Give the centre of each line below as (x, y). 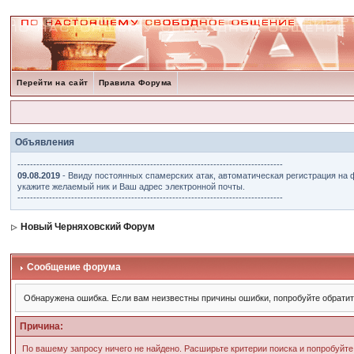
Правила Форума (135, 83)
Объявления (45, 142)
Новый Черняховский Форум (88, 227)
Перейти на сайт (53, 83)
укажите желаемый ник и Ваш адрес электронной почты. (132, 186)
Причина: (42, 326)
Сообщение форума (73, 267)
